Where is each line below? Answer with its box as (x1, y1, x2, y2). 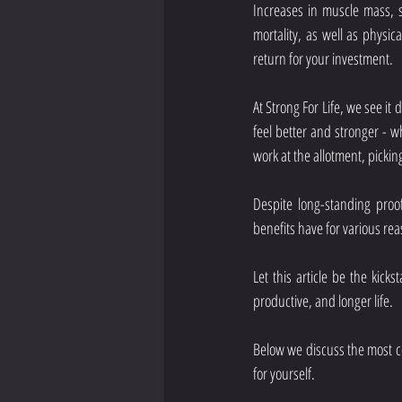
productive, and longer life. (253, 289, 398, 311)
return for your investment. (253, 47, 393, 69)
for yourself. (253, 362, 315, 384)
